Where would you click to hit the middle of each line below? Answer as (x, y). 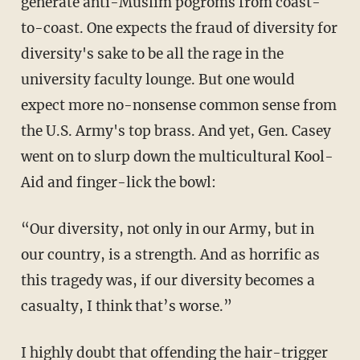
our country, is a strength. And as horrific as (170, 255)
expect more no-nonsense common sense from (178, 106)
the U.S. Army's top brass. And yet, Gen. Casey (176, 131)
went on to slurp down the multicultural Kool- (177, 157)
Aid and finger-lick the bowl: (118, 183)
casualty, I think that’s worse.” (126, 307)
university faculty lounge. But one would (157, 80)
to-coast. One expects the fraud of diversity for (179, 29)
